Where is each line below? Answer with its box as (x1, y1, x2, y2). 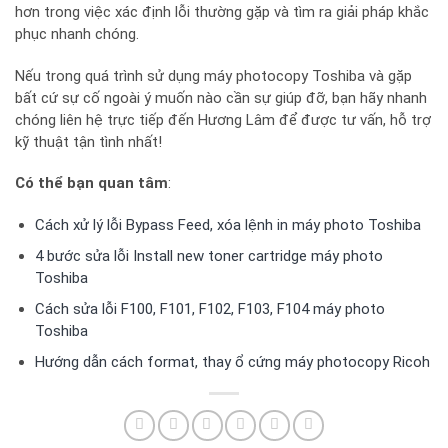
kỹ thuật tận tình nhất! (15, 132, 162, 151)
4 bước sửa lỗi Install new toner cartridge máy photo (34, 246, 383, 265)
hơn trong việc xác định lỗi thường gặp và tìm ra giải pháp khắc (15, 3, 429, 22)
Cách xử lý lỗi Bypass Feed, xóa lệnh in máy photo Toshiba (34, 215, 421, 234)
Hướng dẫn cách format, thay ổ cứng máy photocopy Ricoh (34, 352, 430, 371)
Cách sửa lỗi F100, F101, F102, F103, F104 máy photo (34, 299, 385, 318)
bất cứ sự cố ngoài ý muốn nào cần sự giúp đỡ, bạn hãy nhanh (15, 88, 427, 107)
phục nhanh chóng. (15, 25, 139, 44)
